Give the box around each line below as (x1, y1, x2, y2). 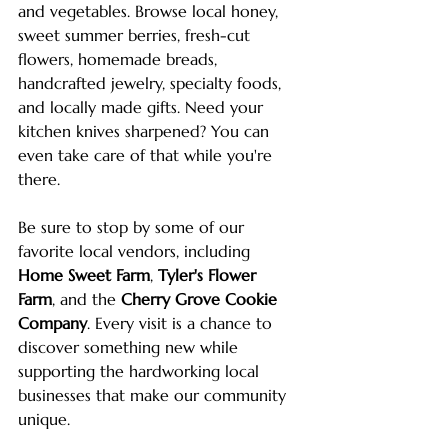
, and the (52, 288, 121, 309)
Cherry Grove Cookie (121, 288, 282, 309)
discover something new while (18, 336, 243, 357)
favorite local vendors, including (18, 240, 255, 261)
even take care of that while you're (18, 144, 277, 165)
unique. (18, 408, 70, 429)
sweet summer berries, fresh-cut (18, 24, 255, 45)
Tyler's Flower (158, 264, 261, 285)
